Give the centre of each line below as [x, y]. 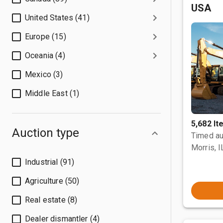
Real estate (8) [51, 200]
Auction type [46, 133]
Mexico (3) [44, 74]
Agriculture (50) [52, 181]
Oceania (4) [45, 56]
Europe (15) [46, 37]
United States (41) [57, 18]
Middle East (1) [52, 93]
